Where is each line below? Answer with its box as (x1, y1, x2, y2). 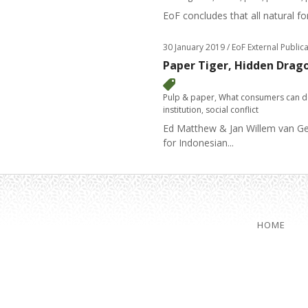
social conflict (206, 104, 258, 115)
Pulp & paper (163, 91, 214, 103)
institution (163, 104, 201, 115)
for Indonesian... (163, 136, 234, 149)
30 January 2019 (163, 41, 225, 53)
